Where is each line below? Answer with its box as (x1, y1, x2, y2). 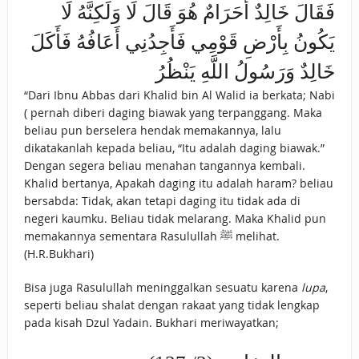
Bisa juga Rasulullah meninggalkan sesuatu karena (23, 280, 301, 296)
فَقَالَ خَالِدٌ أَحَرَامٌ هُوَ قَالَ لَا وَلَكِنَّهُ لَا (61, 2, 336, 24)
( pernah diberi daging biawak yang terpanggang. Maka (23, 105, 322, 121)
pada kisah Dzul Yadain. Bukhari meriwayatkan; (23, 315, 279, 331)
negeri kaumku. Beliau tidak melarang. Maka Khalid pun (23, 211, 326, 227)
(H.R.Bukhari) (23, 246, 94, 262)
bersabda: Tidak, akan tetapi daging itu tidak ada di (23, 193, 301, 209)
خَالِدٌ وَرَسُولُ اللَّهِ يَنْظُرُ (155, 61, 336, 83)
